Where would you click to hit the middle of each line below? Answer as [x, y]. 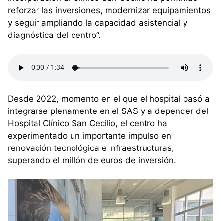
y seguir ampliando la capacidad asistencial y [98, 23]
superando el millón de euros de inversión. [92, 160]
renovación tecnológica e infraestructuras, [91, 148]
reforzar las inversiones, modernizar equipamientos [109, 11]
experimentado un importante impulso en [90, 135]
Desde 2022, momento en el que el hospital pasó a [109, 98]
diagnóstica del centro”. [54, 35]
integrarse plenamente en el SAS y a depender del [108, 111]
